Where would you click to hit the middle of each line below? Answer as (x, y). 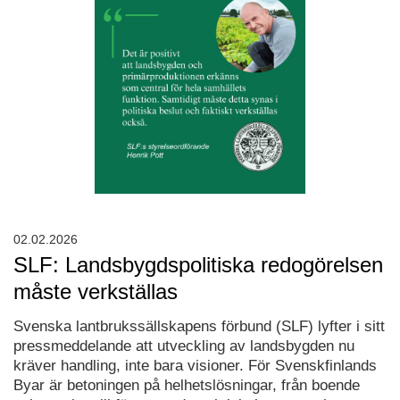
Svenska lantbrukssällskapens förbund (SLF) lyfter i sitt (199, 327)
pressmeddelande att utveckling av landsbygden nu (184, 346)
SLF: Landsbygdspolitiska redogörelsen (198, 265)
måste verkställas (96, 292)
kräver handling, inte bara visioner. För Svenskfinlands (195, 366)
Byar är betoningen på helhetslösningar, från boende (187, 386)
